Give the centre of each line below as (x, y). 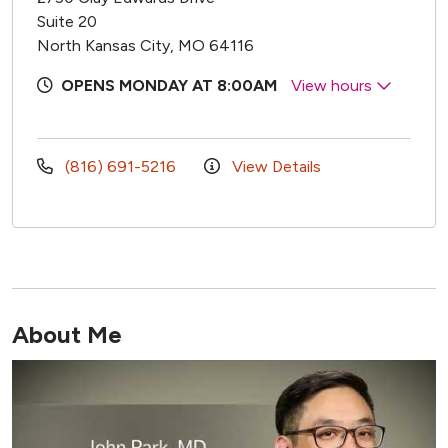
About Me (67, 334)
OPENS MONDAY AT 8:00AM (169, 85)
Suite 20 (67, 21)
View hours (333, 85)
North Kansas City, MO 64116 (145, 45)
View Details (274, 166)
